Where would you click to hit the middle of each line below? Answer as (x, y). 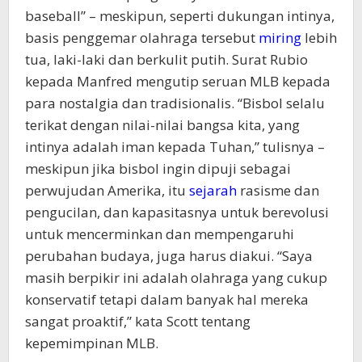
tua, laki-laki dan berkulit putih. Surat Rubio (166, 59)
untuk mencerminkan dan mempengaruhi (160, 234)
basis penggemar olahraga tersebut (142, 37)
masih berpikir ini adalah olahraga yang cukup (176, 277)
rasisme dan (278, 190)
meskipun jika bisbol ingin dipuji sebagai (158, 168)
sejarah (213, 190)
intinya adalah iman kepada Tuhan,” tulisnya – (175, 146)
